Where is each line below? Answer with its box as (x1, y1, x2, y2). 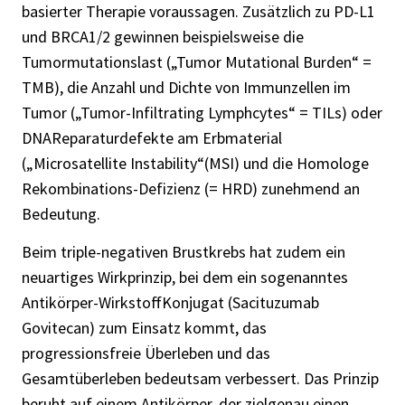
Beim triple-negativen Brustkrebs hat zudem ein (22, 241, 345, 263)
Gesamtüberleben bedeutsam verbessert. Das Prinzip (22, 368, 379, 390)
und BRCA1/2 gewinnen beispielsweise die (22, 26, 304, 48)
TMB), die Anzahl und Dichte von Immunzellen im (22, 77, 351, 99)
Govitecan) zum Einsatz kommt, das (22, 317, 267, 339)
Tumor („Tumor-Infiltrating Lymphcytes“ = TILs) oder (22, 102, 382, 124)
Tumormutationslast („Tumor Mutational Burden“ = (22, 52, 372, 73)
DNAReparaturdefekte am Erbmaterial (22, 127, 282, 149)
